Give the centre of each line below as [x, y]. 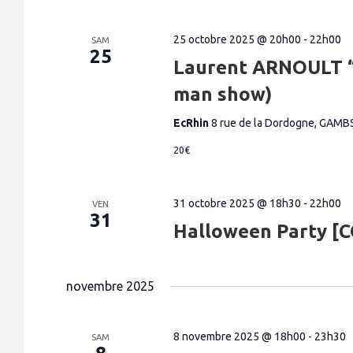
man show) [222, 94]
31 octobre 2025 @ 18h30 [237, 203]
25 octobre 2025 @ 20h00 [237, 39]
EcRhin [192, 123]
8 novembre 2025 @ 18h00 [239, 336]
